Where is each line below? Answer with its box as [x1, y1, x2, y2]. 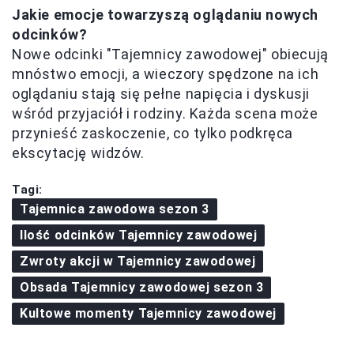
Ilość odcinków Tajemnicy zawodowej [20, 228, 258, 243]
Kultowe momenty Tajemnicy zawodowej [20, 306, 277, 321]
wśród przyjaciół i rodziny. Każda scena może [12, 105, 318, 122]
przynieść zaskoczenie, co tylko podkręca [12, 125, 294, 141]
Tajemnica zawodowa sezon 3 [20, 201, 209, 217]
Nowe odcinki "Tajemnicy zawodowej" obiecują [12, 46, 329, 62]
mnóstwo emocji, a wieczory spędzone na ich [12, 66, 319, 82]
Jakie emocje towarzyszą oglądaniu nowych [12, 6, 319, 23]
